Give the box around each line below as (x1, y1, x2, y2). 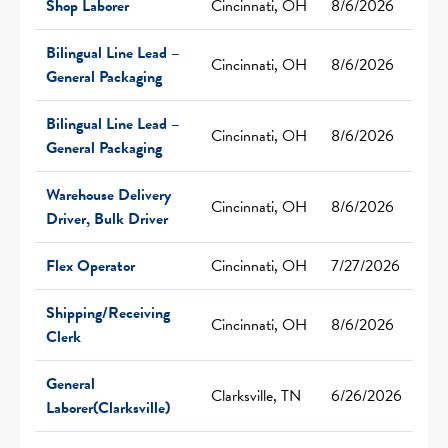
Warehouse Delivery (46, 182, 171, 207)
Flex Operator (46, 253, 135, 278)
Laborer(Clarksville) (46, 395, 170, 420)
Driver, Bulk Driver (46, 206, 168, 231)
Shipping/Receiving (46, 300, 170, 325)
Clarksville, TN (211, 383, 301, 408)
